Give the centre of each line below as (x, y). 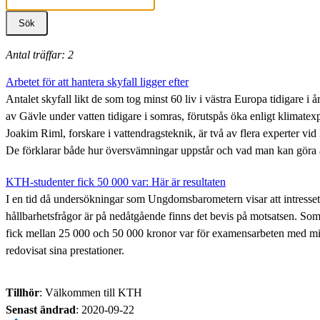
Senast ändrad (41, 309)
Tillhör (22, 292)
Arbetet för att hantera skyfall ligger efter (97, 81)
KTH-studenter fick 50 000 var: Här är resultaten (116, 181)
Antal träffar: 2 (40, 54)
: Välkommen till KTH (91, 292)
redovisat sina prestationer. (65, 250)
